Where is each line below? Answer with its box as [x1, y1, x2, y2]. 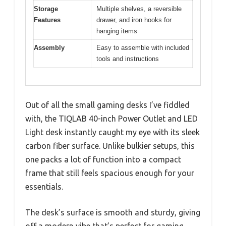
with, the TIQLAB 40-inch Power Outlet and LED [25, 114, 198, 123]
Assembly [34, 44, 65, 52]
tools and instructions [96, 55, 159, 63]
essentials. [25, 182, 63, 191]
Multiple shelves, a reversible [96, 5, 182, 13]
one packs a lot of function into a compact [25, 154, 181, 164]
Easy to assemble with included [96, 44, 189, 52]
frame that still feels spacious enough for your [25, 168, 194, 178]
